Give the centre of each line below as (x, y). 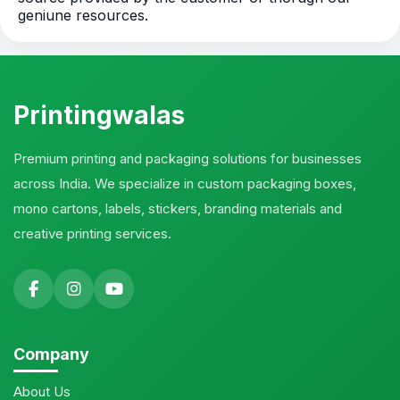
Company (51, 354)
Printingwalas (99, 116)
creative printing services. (92, 234)
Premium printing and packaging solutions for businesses (187, 159)
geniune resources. (83, 16)
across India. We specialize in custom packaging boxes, (185, 184)
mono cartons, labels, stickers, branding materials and (178, 209)
